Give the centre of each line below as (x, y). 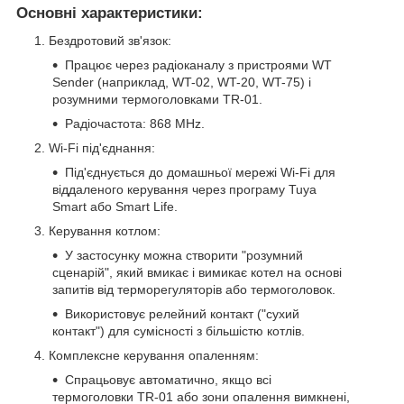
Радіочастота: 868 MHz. (135, 124)
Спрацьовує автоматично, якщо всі (168, 380)
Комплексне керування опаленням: (154, 356)
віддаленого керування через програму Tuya (184, 190)
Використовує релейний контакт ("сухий (182, 314)
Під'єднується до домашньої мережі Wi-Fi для (200, 173)
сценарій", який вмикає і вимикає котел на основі (197, 273)
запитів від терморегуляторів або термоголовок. (194, 290)
